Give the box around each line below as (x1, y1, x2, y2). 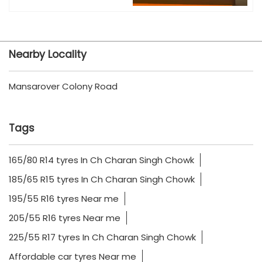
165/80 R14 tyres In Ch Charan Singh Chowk (9, 153, 194, 166)
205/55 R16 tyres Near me (9, 211, 120, 224)
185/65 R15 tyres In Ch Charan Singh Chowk (9, 173, 195, 185)
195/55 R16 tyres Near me (9, 192, 119, 205)
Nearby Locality (9, 47, 87, 61)
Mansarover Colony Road (9, 80, 118, 92)
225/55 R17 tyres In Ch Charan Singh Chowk (9, 230, 196, 243)
